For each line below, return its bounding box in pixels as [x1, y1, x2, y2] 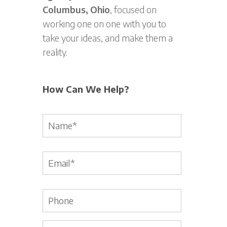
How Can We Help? [43, 83, 130, 95]
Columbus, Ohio [43, 4, 110, 15]
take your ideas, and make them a [43, 32, 173, 44]
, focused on [110, 4, 157, 15]
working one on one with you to [43, 18, 167, 29]
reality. [43, 46, 68, 58]
